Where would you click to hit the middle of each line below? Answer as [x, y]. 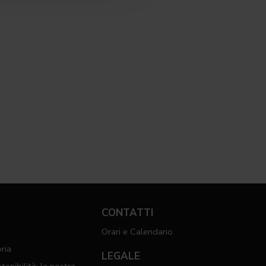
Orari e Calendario [137, 232]
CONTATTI [128, 213]
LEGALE [121, 256]
